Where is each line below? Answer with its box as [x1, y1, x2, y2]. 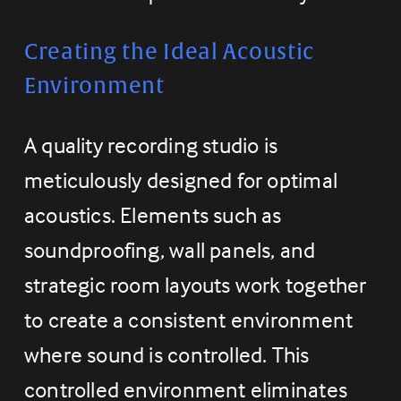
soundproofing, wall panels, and [23, 236, 316, 264]
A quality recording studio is [23, 132, 278, 159]
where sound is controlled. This [23, 341, 310, 369]
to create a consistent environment [23, 306, 354, 334]
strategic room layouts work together [23, 271, 367, 299]
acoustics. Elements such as [23, 201, 282, 229]
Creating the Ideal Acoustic [23, 38, 315, 66]
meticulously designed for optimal [23, 166, 337, 194]
